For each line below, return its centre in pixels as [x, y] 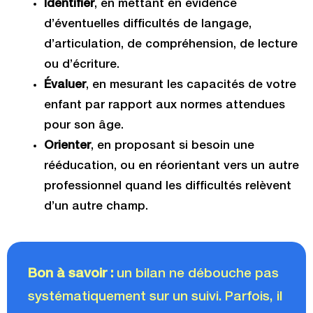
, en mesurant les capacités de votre [191, 86]
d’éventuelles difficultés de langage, [147, 25]
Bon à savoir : [71, 274]
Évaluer [65, 86]
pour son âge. [85, 126]
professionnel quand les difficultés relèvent [167, 187]
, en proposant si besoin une [172, 146]
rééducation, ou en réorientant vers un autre [171, 167]
